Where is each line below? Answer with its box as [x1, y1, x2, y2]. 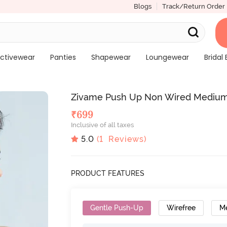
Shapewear [91, 52, 131, 62]
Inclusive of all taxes [71, 121, 134, 129]
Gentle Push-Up [90, 203, 144, 212]
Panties [50, 52, 76, 62]
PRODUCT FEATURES [71, 169, 145, 177]
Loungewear [145, 52, 189, 62]
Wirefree [167, 203, 196, 212]
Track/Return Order [162, 3, 225, 10]
